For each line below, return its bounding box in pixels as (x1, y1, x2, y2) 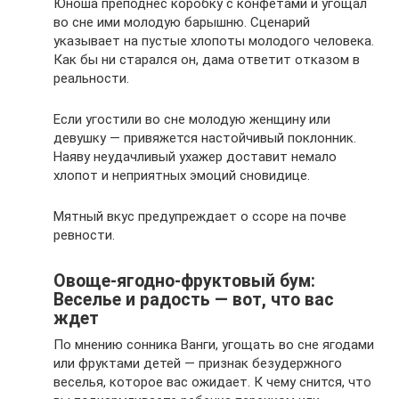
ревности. (53, 227, 115, 244)
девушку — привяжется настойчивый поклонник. (53, 130, 356, 147)
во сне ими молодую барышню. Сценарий (53, 14, 310, 31)
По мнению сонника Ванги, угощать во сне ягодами (53, 337, 374, 354)
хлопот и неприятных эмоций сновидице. (53, 167, 310, 184)
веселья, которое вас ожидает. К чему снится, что (53, 374, 371, 391)
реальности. (53, 70, 129, 87)
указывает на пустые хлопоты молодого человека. (53, 33, 374, 50)
